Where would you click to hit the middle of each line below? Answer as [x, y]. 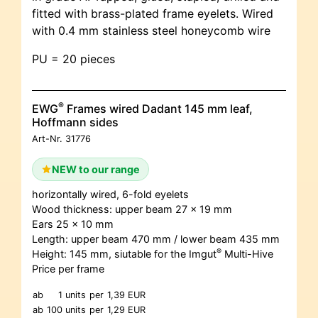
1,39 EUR [126, 295]
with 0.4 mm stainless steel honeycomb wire [151, 31]
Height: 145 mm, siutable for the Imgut [124, 254]
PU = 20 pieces [73, 59]
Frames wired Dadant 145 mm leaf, [158, 109]
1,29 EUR [126, 310]
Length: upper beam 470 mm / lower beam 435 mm [156, 239]
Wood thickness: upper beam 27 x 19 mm [132, 209]
